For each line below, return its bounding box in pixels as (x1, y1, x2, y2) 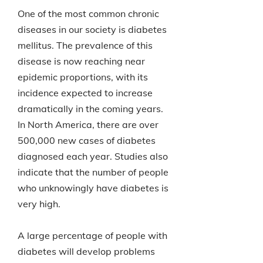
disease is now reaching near (18, 55, 145, 67)
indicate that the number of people (18, 166, 168, 178)
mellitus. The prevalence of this (18, 39, 153, 51)
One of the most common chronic (18, 8, 159, 19)
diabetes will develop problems (18, 245, 155, 257)
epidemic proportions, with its (18, 71, 148, 83)
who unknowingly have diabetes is (18, 182, 168, 194)
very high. (18, 198, 60, 210)
